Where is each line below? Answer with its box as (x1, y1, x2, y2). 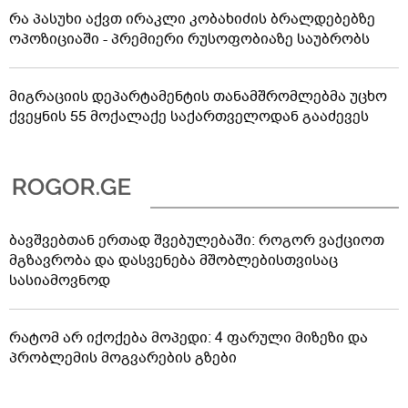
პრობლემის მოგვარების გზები (9, 347, 237, 368)
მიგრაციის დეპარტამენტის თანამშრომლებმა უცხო (9, 86, 387, 107)
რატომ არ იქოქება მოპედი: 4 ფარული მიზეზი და (9, 327, 368, 348)
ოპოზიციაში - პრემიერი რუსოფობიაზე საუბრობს (9, 28, 370, 49)
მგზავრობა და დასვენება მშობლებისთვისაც (9, 250, 338, 270)
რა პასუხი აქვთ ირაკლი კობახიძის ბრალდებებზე (9, 8, 375, 29)
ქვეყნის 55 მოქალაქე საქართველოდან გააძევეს (9, 106, 369, 127)
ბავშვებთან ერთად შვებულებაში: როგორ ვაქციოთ (9, 229, 384, 250)
